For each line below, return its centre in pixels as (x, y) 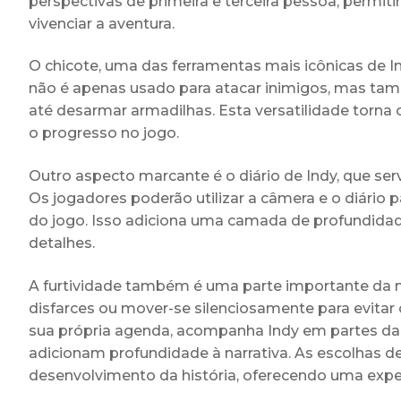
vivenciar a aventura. (102, 23)
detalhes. (62, 243)
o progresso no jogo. (104, 133)
